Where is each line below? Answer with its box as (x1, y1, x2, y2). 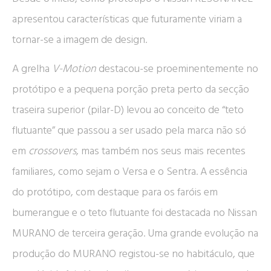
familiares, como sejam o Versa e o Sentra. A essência (12, 164, 247, 180)
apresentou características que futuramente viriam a (12, 11, 242, 27)
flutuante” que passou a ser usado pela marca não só (12, 123, 246, 139)
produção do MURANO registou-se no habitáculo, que (12, 246, 255, 262)
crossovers (28, 143, 76, 159)
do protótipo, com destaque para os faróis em (12, 184, 218, 200)
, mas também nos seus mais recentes (76, 143, 246, 159)
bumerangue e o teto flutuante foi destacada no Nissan (12, 205, 257, 221)
